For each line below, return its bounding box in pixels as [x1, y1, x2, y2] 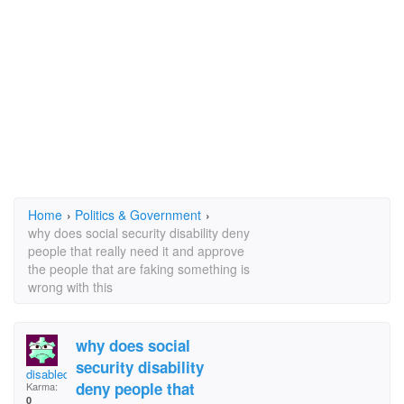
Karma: [26, 379, 58, 393]
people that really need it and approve [28, 242, 244, 260]
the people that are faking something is [28, 260, 250, 278]
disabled [26, 365, 69, 382]
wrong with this [28, 278, 113, 296]
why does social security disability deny [28, 224, 250, 242]
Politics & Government [75, 206, 201, 224]
